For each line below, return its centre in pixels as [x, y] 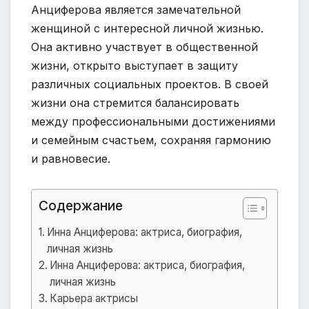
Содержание [81, 206]
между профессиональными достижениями [153, 122]
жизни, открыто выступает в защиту [134, 66]
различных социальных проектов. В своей [150, 84]
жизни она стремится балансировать [135, 103]
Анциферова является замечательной [136, 10]
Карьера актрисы [94, 299]
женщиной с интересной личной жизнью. [147, 29]
